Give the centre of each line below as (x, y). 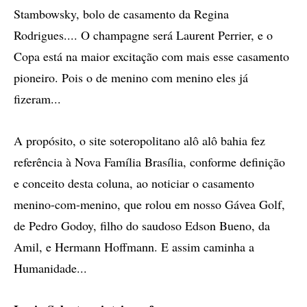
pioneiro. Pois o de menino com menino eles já (131, 77)
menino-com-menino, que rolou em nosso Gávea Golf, (149, 204)
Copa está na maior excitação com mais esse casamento (151, 56)
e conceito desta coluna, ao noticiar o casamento (134, 183)
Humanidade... (50, 268)
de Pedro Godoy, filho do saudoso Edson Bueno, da (142, 225)
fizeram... (41, 99)
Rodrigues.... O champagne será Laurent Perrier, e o (143, 35)
